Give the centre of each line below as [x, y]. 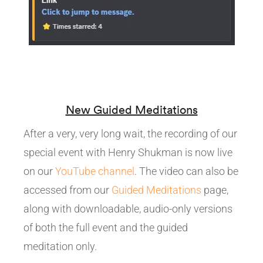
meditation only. [60, 246]
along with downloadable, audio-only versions [128, 208]
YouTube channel [95, 171]
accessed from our [68, 190]
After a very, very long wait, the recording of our [130, 133]
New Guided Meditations [131, 109]
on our [39, 171]
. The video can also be [186, 171]
